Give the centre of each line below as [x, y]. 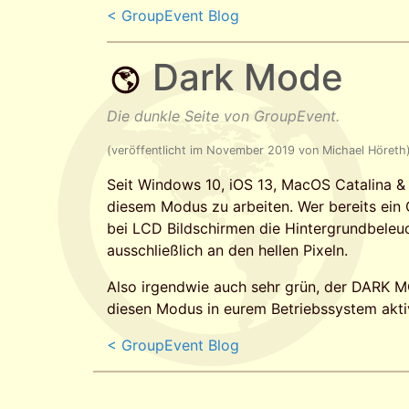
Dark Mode [248, 77]
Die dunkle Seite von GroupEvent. [223, 116]
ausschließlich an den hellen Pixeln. [227, 250]
